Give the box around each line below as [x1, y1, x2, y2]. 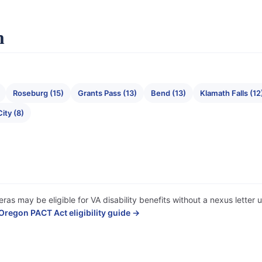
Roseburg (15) [13, 88, 64, 98]
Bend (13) [151, 88, 186, 98]
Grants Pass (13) [78, 88, 137, 98]
